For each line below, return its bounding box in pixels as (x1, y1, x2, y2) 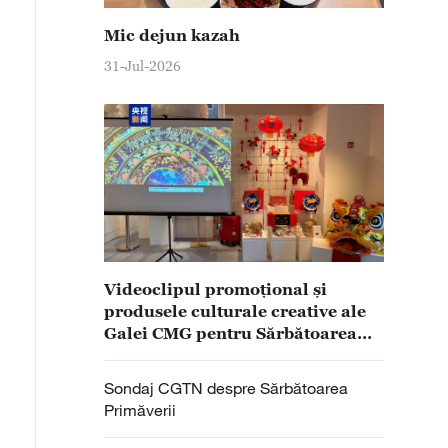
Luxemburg (104, 368, 198, 386)
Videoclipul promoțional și (104, 280, 327, 298)
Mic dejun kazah (104, 26, 240, 44)
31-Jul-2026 (104, 57, 181, 74)
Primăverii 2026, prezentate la (104, 346, 353, 364)
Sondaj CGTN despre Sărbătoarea (104, 378, 348, 398)
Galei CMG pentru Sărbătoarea (104, 324, 357, 342)
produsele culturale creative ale (104, 302, 366, 320)
